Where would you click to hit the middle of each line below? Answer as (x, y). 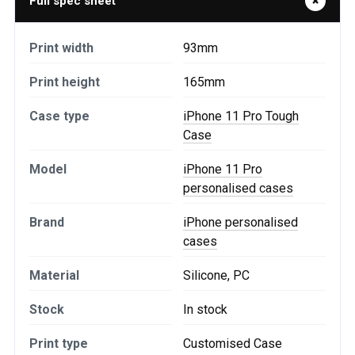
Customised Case (233, 344)
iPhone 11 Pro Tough (241, 116)
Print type (59, 344)
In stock (205, 309)
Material (54, 275)
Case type (59, 116)
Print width (61, 48)
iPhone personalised (240, 222)
